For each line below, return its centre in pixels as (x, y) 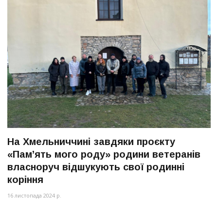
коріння (25, 179)
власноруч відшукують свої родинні (96, 167)
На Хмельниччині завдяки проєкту (91, 141)
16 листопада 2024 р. (34, 195)
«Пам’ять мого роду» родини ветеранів (104, 154)
